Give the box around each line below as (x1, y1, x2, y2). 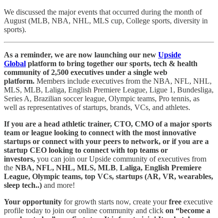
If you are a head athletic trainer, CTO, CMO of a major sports (4, 120, 212, 128)
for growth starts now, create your (62, 198, 169, 206)
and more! (44, 181, 75, 190)
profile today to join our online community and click (4, 206, 165, 215)
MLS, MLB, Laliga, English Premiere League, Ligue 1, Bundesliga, (4, 86, 214, 94)
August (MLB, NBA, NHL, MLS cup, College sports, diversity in (4, 17, 208, 25)
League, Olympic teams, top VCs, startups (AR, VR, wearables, (4, 172, 213, 181)
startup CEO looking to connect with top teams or (4, 146, 168, 155)
